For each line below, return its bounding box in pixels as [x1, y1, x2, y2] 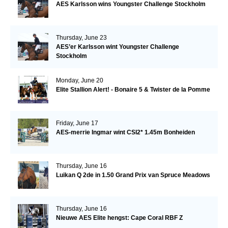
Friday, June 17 [55, 120, 98, 127]
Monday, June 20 [55, 77, 103, 84]
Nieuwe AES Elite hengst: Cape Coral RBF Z [55, 214, 183, 222]
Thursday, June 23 [55, 34, 107, 42]
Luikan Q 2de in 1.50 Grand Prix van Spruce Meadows [55, 172, 210, 179]
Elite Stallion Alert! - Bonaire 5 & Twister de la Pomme [55, 86, 210, 94]
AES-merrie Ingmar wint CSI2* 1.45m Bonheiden [55, 129, 195, 136]
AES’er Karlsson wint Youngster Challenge [55, 43, 179, 51]
